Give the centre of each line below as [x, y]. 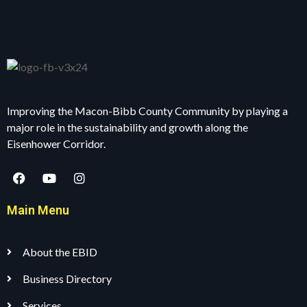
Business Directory [67, 279]
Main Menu [38, 210]
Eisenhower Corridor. [56, 144]
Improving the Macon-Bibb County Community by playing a [147, 111]
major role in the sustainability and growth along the [127, 127]
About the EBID [60, 252]
